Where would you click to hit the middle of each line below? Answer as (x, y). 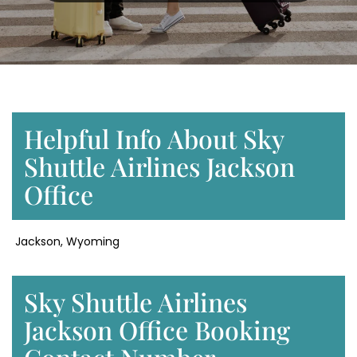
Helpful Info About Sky (154, 139)
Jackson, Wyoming (66, 242)
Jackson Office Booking (157, 330)
